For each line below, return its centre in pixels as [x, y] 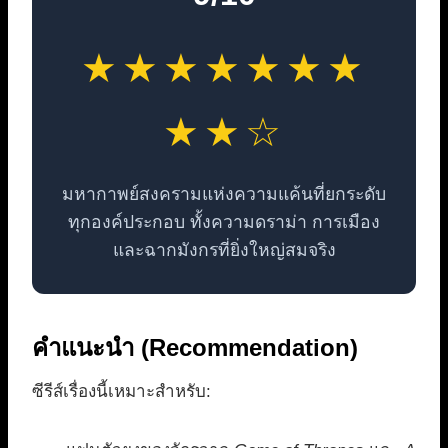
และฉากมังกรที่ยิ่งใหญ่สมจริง [224, 250]
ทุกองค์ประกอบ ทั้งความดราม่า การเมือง [224, 222]
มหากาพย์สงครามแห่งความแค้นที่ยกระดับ [224, 194]
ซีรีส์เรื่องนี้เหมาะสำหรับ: [121, 392]
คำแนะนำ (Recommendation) [195, 348]
